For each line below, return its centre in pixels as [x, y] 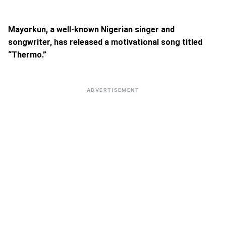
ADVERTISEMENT [113, 90]
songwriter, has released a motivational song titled [105, 42]
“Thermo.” [27, 55]
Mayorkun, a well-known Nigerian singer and [91, 30]
